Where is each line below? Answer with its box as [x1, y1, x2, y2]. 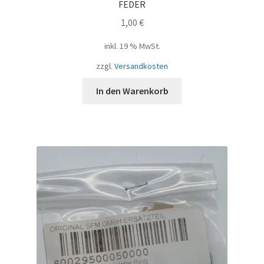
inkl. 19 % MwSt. [104, 40, 160, 51]
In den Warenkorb [95, 84, 169, 97]
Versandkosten [114, 60, 168, 71]
